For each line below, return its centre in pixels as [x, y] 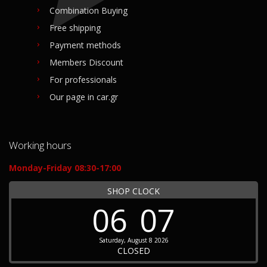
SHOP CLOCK [133, 191]
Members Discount [86, 63]
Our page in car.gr [84, 97]
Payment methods [85, 45]
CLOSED [133, 251]
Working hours [40, 145]
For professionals [83, 80]
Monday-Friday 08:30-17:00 [65, 168]
